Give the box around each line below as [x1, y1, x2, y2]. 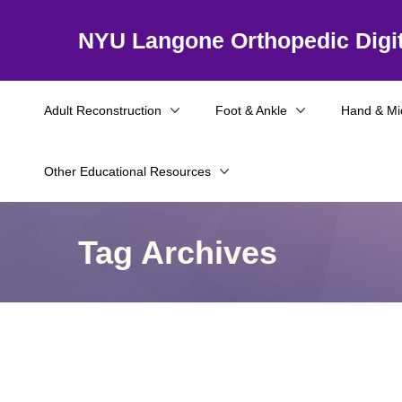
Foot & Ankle [215, 103, 287, 118]
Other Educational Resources [44, 164, 211, 179]
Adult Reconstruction [44, 103, 162, 118]
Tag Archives [78, 233, 277, 271]
